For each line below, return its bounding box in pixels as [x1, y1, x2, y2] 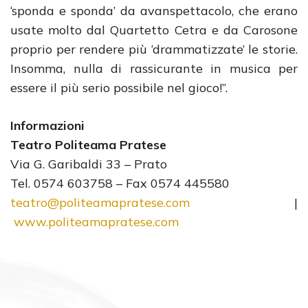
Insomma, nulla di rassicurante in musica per [10, 60, 298, 76]
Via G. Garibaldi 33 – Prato [10, 156, 167, 172]
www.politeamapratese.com [14, 214, 179, 230]
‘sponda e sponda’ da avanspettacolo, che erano [10, 3, 298, 19]
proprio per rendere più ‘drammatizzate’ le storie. [10, 41, 298, 57]
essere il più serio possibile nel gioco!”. [10, 80, 228, 96]
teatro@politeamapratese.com [10, 195, 242, 210]
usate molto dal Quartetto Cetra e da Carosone [10, 22, 298, 38]
